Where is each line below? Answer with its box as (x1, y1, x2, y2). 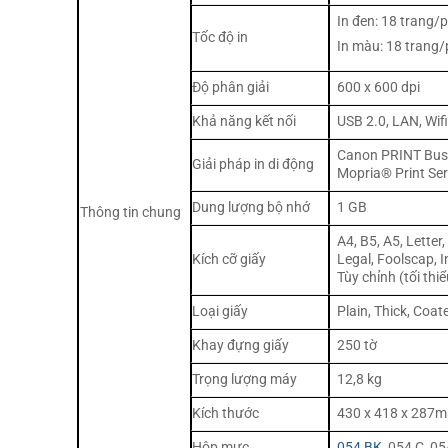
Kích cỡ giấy (192, 250, 266, 268)
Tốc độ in (192, 28, 248, 46)
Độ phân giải (192, 78, 269, 96)
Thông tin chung (80, 203, 182, 221)
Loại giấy (192, 302, 248, 320)
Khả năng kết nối (192, 112, 296, 130)
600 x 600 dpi (337, 78, 421, 96)
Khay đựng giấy (192, 336, 289, 354)
